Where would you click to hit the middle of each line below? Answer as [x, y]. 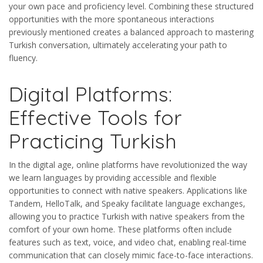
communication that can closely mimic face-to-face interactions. [131, 255]
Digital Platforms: [90, 94]
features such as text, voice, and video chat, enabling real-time [128, 242]
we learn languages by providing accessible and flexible [113, 178]
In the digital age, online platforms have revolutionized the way [128, 165]
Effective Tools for [95, 118]
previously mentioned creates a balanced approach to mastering [131, 32]
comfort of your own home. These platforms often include [120, 230]
